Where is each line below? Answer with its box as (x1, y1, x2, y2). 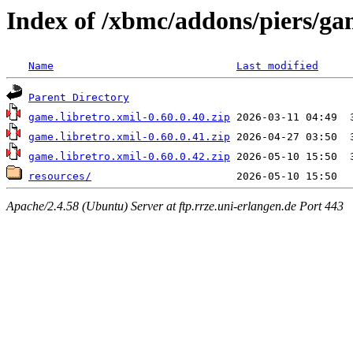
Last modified (236, 60, 318, 72)
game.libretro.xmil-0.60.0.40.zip (28, 111, 230, 124)
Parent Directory (28, 91, 129, 104)
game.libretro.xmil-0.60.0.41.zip (28, 131, 230, 143)
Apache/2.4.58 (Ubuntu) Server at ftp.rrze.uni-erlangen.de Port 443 (6, 199, 344, 213)
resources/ (28, 170, 91, 183)
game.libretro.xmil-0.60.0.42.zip (28, 150, 230, 163)
